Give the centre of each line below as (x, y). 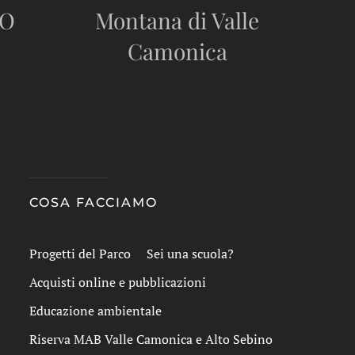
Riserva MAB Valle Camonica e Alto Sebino (151, 339)
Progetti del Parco (80, 254)
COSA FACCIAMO (93, 202)
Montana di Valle (177, 20)
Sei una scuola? (190, 254)
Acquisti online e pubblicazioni (117, 282)
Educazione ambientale (95, 311)
